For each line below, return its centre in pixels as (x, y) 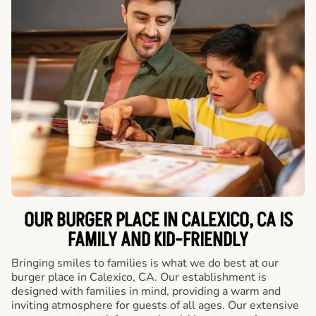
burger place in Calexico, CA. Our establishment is (139, 277)
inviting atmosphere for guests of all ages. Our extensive (155, 305)
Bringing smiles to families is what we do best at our (145, 263)
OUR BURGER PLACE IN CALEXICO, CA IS (158, 221)
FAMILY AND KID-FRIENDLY (158, 241)
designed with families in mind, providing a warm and (146, 291)
